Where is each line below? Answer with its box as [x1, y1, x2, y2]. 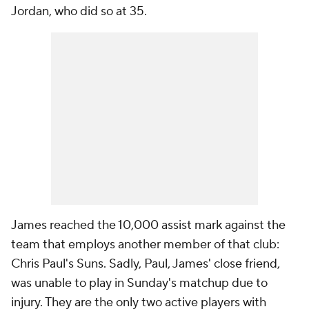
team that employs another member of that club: [11, 237, 279, 252]
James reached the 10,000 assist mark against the [11, 217, 286, 233]
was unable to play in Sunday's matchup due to [11, 275, 268, 291]
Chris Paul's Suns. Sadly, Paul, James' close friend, [11, 256, 280, 272]
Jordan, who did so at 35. [11, 3, 147, 19]
